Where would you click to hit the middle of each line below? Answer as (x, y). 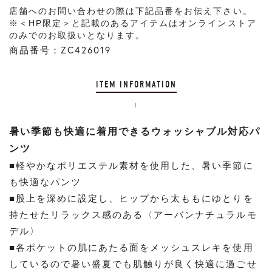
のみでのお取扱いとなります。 (77, 35)
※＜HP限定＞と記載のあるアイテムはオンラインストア (133, 23)
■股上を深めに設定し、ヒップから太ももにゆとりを (131, 198)
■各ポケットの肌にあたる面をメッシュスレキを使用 (131, 247)
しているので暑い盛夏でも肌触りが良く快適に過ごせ (133, 263)
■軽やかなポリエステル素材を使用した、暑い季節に (131, 165)
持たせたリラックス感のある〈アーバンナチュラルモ (133, 214)
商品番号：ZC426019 (60, 49)
